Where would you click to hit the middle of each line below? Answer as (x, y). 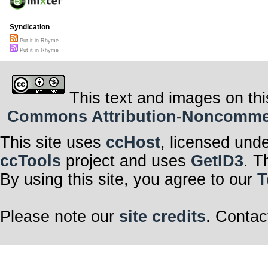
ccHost (133, 142)
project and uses (126, 161)
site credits (162, 216)
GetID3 (217, 161)
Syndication (30, 27)
